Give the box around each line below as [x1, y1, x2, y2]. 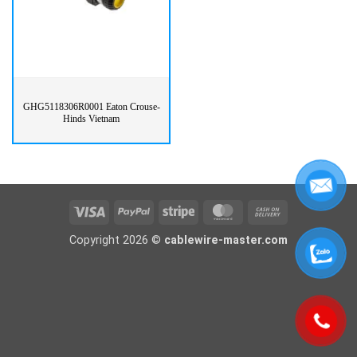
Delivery [283, 241, 323, 255]
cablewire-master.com [164, 233, 288, 247]
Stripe [194, 204, 225, 218]
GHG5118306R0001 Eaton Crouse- [22, 101, 160, 113]
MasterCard [238, 204, 300, 218]
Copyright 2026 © [69, 233, 164, 247]
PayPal [149, 204, 184, 218]
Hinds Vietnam [63, 113, 120, 125]
